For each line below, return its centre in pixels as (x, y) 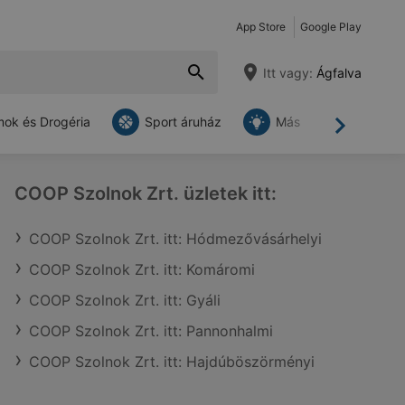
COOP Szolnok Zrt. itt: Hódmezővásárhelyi (175, 239)
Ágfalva (337, 72)
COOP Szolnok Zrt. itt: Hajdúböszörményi (172, 362)
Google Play (331, 27)
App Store (261, 27)
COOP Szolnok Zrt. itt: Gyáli (125, 300)
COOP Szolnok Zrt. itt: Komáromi (142, 269)
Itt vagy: (288, 72)
